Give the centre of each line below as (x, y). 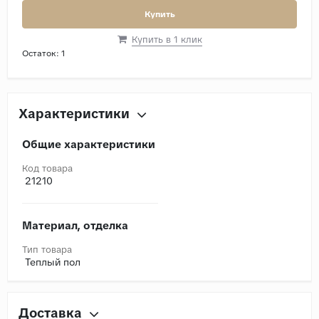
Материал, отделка (75, 225)
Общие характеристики (89, 144)
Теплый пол (53, 262)
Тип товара (47, 249)
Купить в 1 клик (167, 39)
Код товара (47, 168)
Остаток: (42, 53)
